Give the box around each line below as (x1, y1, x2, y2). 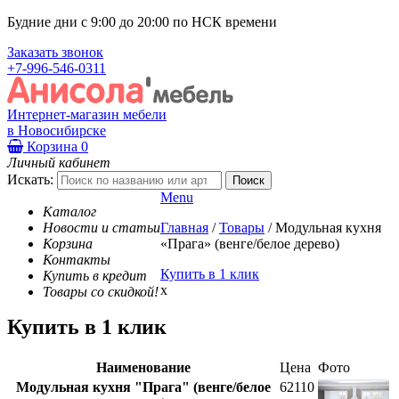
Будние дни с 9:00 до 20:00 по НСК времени (7, 14, 277, 29)
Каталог (43, 203, 96, 219)
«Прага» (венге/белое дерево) (160, 235, 339, 251)
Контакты (43, 251, 110, 267)
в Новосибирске (7, 122, 106, 138)
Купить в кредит (43, 267, 147, 283)
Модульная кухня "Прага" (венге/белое (15, 379, 271, 395)
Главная (160, 219, 208, 235)
